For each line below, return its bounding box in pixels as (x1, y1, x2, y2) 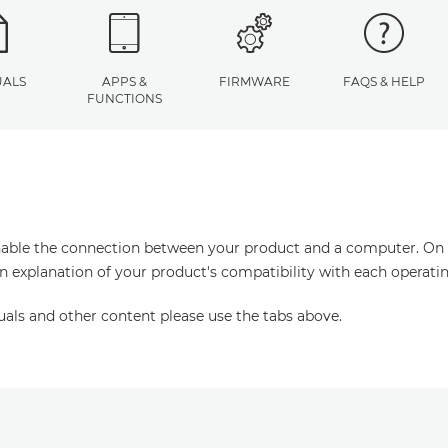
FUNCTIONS (86, 91, 162, 106)
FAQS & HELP (343, 74, 425, 89)
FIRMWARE (218, 74, 290, 89)
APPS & (101, 74, 147, 89)
